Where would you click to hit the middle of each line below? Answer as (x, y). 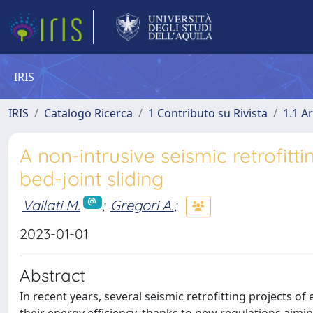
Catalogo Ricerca (88, 113)
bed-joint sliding (92, 179)
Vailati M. (51, 205)
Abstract (52, 275)
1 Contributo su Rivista (208, 113)
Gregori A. (142, 205)
